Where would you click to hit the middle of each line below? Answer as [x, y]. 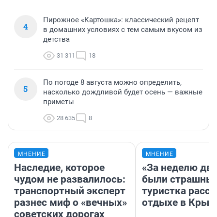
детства [56, 39]
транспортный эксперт [70, 191]
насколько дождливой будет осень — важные [123, 92]
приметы [59, 102]
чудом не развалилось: [70, 179]
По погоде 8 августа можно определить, [112, 83]
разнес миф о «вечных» [70, 203]
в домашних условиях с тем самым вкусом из [123, 30]
